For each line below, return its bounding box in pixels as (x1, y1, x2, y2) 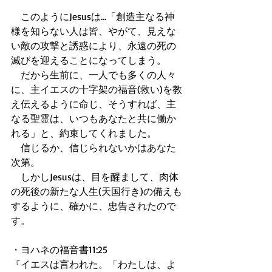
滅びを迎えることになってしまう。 (11, 54, 169, 66)
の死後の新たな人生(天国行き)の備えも (11, 185, 182, 197)
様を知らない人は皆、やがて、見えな (11, 25, 176, 37)
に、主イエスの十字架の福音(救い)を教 (11, 83, 182, 95)
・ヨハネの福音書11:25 (11, 243, 110, 256)
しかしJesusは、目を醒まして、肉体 (11, 171, 178, 183)
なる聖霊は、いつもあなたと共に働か (11, 112, 176, 124)
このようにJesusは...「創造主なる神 (11, 10, 174, 22)
